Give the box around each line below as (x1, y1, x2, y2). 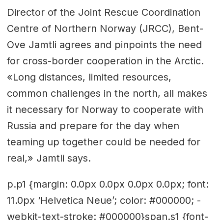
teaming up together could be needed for (6, 136, 200, 148)
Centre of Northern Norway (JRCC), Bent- (6, 22, 203, 34)
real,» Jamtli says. (6, 152, 91, 164)
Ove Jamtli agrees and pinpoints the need (6, 38, 202, 51)
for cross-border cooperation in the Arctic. (6, 55, 204, 67)
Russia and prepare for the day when (6, 119, 179, 132)
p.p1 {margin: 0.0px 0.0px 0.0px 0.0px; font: (6, 178, 209, 190)
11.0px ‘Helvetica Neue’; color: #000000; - (6, 194, 201, 206)
